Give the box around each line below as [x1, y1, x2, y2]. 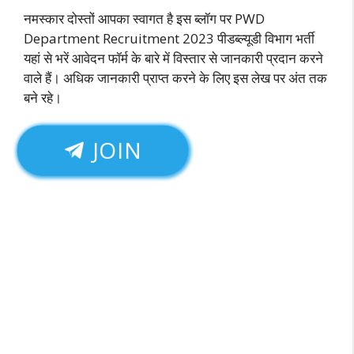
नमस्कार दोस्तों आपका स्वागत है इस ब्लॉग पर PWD [24, 9, 265, 28]
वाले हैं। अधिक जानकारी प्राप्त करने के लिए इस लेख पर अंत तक [24, 68, 327, 87]
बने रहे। [24, 88, 62, 107]
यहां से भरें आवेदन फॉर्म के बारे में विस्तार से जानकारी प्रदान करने [24, 48, 323, 67]
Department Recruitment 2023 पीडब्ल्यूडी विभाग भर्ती [24, 28, 314, 47]
